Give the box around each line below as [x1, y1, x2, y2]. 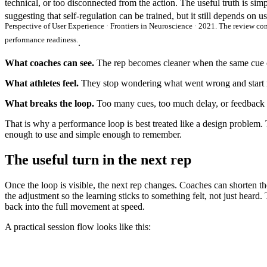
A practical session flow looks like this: [5, 221, 151, 232]
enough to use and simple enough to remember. [5, 129, 182, 139]
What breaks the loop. [5, 98, 94, 108]
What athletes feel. [5, 77, 79, 88]
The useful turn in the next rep [5, 151, 191, 167]
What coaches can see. [5, 57, 94, 68]
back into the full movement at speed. [5, 201, 145, 212]
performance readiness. [5, 35, 78, 44]
